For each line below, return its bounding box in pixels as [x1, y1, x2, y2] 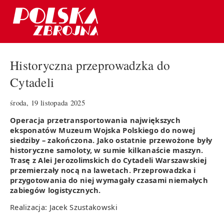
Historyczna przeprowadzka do [10, 56, 170, 74]
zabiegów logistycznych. [10, 184, 101, 195]
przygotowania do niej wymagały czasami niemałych [10, 174, 208, 185]
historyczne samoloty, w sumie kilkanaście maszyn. [10, 144, 203, 155]
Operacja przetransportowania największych [10, 114, 181, 125]
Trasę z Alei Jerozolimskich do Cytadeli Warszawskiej [10, 154, 207, 165]
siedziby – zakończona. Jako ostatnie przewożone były [10, 134, 212, 145]
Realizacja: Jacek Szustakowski [10, 202, 117, 212]
